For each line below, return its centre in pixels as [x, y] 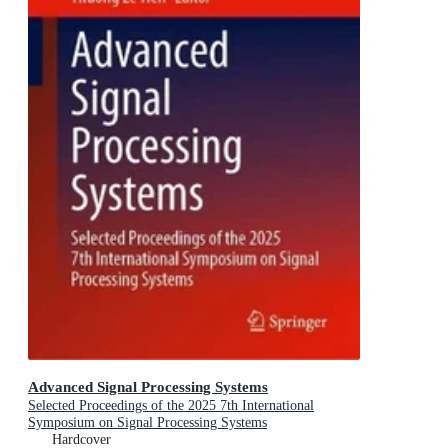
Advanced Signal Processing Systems [148, 386]
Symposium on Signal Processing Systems [147, 422]
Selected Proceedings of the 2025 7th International [171, 405]
